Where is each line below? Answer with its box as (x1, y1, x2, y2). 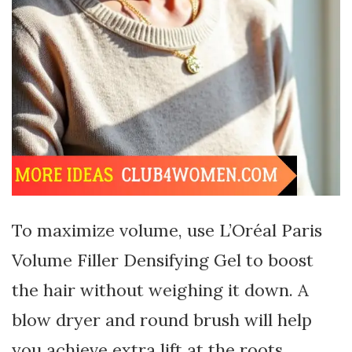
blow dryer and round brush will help (12, 309, 312, 331)
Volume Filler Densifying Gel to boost (12, 249, 313, 271)
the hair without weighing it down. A (12, 279, 309, 301)
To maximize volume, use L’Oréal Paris (12, 219, 322, 241)
